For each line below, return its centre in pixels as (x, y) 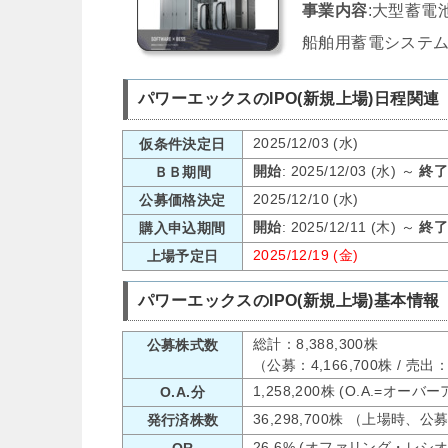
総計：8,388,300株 (316, 343)
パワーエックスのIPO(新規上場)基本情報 (289, 300)
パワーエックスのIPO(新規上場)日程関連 (289, 99)
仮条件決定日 (182, 143)
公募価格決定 (182, 199)
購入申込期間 (182, 227)
